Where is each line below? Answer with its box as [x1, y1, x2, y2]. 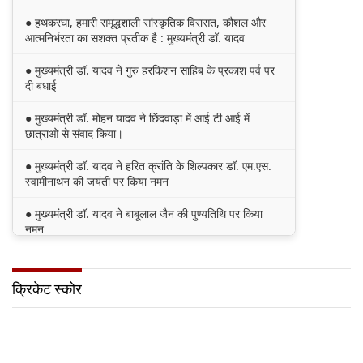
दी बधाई [25, 78, 57, 94]
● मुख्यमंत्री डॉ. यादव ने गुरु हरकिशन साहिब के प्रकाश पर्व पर [25, 62, 275, 79]
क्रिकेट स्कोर [12, 280, 82, 298]
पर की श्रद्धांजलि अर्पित [25, 269, 118, 285]
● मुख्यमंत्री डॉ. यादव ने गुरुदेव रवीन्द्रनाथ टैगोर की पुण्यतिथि [25, 254, 271, 270]
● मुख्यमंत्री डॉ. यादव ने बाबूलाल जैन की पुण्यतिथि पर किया [25, 206, 263, 222]
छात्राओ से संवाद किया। [25, 126, 123, 142]
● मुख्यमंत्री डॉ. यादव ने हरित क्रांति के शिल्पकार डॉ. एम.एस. [25, 158, 271, 174]
